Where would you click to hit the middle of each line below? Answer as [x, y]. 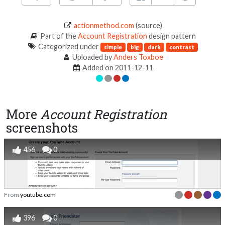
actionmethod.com [104, 25]
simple [113, 47]
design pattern [171, 36]
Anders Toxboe [139, 57]
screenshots [42, 128]
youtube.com [38, 194]
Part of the [58, 36]
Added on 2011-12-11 [117, 67]
